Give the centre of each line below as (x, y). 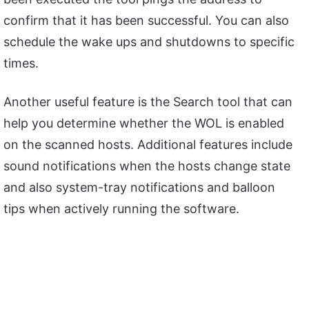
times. (21, 63)
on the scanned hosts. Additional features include (148, 144)
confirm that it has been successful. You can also (146, 20)
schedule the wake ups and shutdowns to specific (149, 41)
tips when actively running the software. (121, 208)
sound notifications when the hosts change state (147, 166)
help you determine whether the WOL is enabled (144, 123)
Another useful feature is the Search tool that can (148, 101)
